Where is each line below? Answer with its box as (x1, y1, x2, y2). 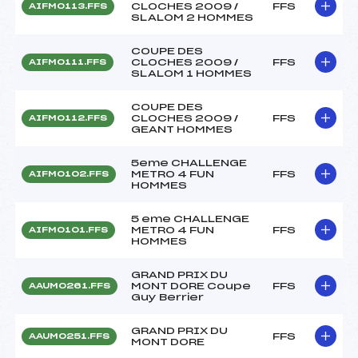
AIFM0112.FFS (29, 113, 107, 122)
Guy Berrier (131, 292, 204, 302)
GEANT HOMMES (131, 124, 233, 134)
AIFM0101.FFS (29, 225, 108, 234)
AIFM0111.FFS (29, 58, 106, 66)
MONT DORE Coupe (131, 280, 251, 291)
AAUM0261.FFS (29, 281, 110, 290)
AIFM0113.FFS (29, 2, 107, 10)
